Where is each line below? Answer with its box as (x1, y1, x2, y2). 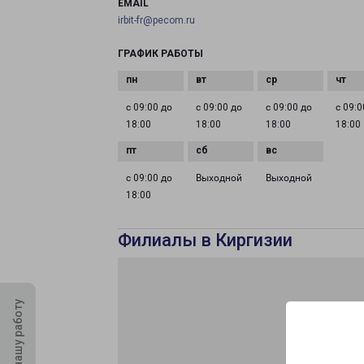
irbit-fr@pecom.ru (118, 15, 195, 26)
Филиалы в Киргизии (118, 230, 292, 250)
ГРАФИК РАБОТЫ (118, 48, 203, 59)
